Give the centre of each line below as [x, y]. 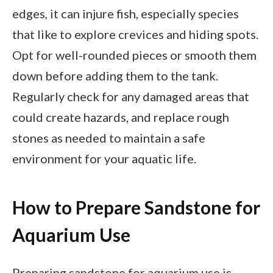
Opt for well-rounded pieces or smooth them [134, 55]
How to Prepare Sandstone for [136, 207]
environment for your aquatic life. [104, 159]
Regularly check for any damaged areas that [131, 97]
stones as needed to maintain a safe [109, 138]
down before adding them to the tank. [115, 76]
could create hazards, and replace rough [121, 117]
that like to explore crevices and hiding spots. [135, 34]
